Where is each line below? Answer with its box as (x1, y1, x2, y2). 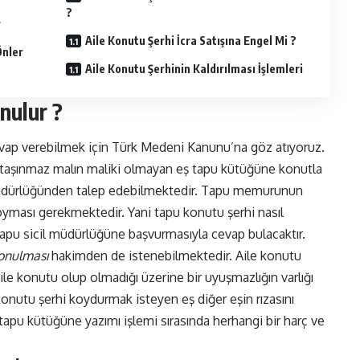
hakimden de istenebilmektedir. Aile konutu (48, 247, 301, 264)
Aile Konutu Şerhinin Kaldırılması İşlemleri (84, 62, 305, 76)
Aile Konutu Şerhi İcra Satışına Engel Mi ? (84, 34, 299, 48)
